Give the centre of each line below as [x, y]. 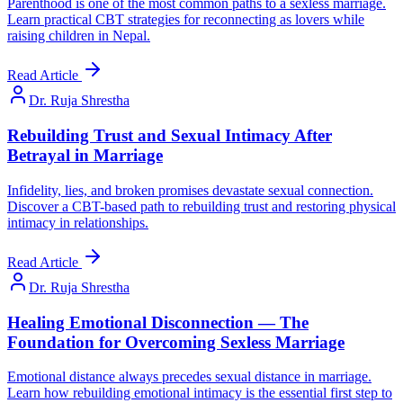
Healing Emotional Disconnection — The [158, 322]
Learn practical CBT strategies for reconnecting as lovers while [186, 20]
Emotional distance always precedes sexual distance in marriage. [189, 377]
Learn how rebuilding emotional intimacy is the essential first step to [200, 393]
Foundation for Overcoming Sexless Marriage [176, 342]
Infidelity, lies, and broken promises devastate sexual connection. [190, 190]
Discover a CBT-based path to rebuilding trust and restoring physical [201, 206]
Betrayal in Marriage [85, 156]
